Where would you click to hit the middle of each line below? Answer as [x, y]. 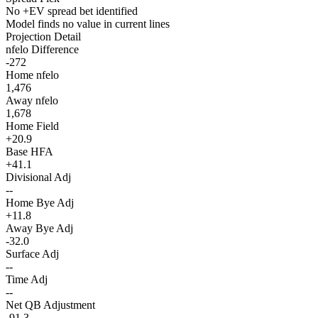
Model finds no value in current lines [88, 24]
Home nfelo [32, 75]
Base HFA [29, 152]
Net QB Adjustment [50, 305]
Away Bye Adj [39, 229]
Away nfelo [32, 101]
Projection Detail [43, 37]
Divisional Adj [38, 177]
